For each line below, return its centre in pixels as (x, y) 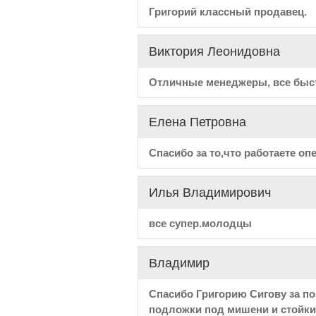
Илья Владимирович (209, 193)
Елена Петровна (197, 122)
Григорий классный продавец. (227, 12)
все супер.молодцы (200, 223)
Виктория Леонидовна (214, 51)
